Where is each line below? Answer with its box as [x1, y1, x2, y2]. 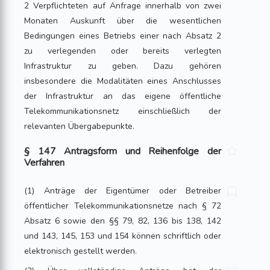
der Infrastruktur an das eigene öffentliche [24, 90, 221, 102]
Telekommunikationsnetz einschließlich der [24, 105, 221, 117]
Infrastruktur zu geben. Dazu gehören [24, 60, 221, 72]
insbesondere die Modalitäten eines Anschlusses [24, 75, 221, 87]
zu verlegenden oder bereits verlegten [24, 45, 221, 57]
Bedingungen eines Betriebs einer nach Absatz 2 [24, 30, 221, 42]
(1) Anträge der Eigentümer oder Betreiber [24, 185, 221, 196]
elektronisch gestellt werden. [24, 245, 137, 257]
